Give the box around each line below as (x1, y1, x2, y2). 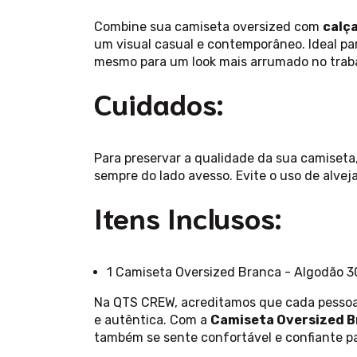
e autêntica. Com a (94, 312, 210, 328)
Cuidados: (94, 84, 223, 122)
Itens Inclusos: (94, 198, 281, 236)
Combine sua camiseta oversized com (94, 19, 323, 35)
